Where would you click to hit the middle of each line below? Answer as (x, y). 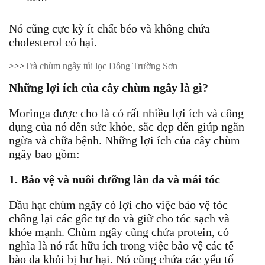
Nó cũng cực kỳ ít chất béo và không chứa (109, 28)
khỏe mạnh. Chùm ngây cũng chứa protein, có (119, 232)
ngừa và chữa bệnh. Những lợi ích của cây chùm (125, 140)
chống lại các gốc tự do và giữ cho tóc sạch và (119, 218)
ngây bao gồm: (44, 153)
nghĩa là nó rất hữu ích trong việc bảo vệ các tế (121, 245)
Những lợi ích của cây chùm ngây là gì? (109, 87)
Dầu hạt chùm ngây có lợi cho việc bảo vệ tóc (118, 204)
